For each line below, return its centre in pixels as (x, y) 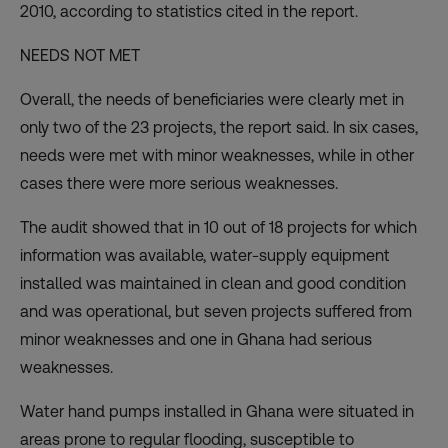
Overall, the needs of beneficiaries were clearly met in (212, 99)
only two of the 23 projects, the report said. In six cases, (219, 127)
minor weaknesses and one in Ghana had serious (196, 339)
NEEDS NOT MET (80, 55)
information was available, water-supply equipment (205, 255)
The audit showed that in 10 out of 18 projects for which (218, 227)
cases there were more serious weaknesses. (179, 183)
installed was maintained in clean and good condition (213, 283)
